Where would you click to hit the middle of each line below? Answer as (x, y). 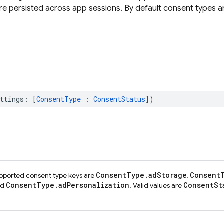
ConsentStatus (119, 99)
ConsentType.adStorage (141, 175)
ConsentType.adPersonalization (68, 185)
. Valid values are (156, 185)
